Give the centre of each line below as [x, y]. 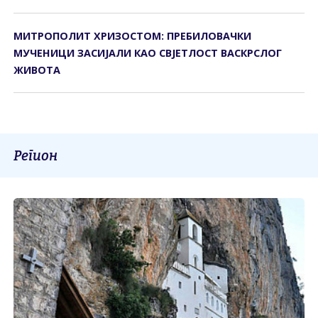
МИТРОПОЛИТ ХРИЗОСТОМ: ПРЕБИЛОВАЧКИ [133, 35]
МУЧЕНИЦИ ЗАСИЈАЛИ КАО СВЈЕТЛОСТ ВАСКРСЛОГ [148, 53]
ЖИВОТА [37, 70]
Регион [36, 155]
